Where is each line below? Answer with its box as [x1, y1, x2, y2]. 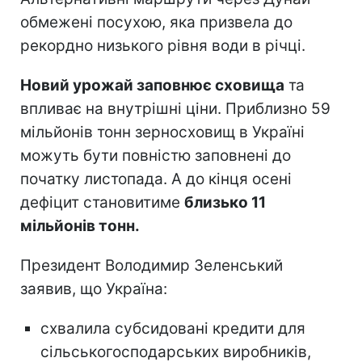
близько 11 [184, 192, 266, 212]
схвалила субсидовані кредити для [40, 318, 305, 338]
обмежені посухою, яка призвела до [20, 12, 293, 32]
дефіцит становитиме [20, 192, 184, 212]
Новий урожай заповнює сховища [20, 75, 284, 95]
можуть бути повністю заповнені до [20, 145, 291, 165]
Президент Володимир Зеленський [20, 255, 283, 275]
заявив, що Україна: [20, 279, 167, 298]
